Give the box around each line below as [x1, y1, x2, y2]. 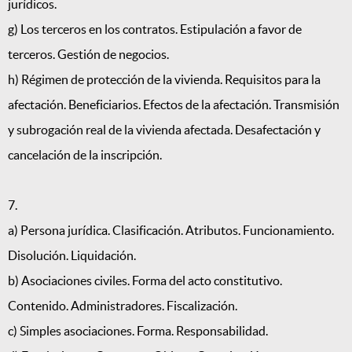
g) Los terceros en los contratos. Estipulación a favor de [8, 22, 302, 37]
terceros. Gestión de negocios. [8, 47, 169, 62]
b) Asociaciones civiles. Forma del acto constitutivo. [8, 273, 282, 288]
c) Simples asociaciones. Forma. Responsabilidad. [8, 324, 268, 339]
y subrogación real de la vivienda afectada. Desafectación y [8, 123, 321, 137]
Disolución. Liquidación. [8, 248, 136, 263]
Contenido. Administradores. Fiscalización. [8, 299, 237, 313]
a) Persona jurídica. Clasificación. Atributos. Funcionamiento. [8, 223, 334, 238]
